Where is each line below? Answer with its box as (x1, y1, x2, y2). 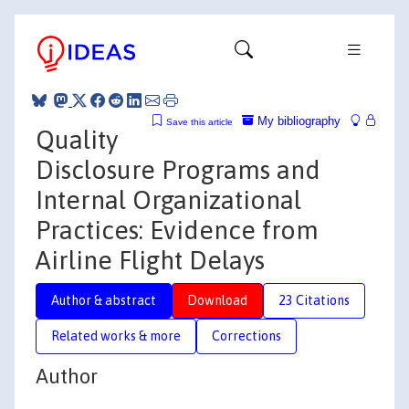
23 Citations (278, 292, 350, 308)
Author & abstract (51, 292, 156, 308)
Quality (36, 124, 118, 154)
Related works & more (51, 328, 181, 343)
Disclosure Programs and (36, 154, 320, 184)
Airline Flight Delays (36, 245, 265, 275)
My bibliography (254, 113, 341, 128)
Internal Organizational (36, 184, 301, 215)
